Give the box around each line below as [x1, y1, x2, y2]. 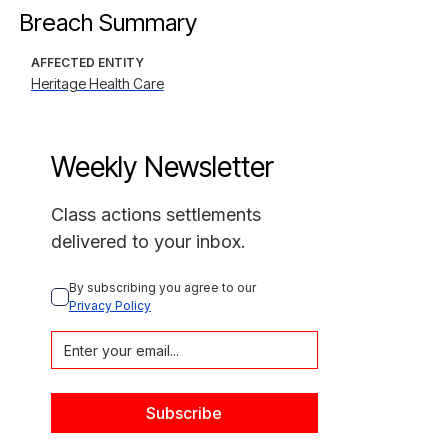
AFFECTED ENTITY [30, 55, 144, 70]
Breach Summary [18, 8, 197, 37]
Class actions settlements [50, 204, 261, 225]
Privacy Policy [68, 298, 151, 313]
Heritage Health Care [30, 75, 164, 92]
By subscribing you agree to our [68, 280, 259, 295]
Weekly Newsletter [50, 150, 274, 184]
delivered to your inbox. [50, 231, 246, 252]
